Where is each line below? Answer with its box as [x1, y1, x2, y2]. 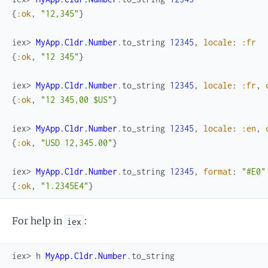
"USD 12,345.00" [41, 138, 112, 148]
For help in [12, 215, 65, 227]
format [203, 166, 232, 177]
